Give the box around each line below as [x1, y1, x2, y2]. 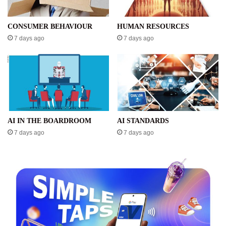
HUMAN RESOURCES [117, 22, 189, 30]
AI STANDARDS [117, 117, 171, 125]
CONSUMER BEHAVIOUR [8, 22, 92, 30]
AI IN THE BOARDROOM [8, 117, 93, 125]
